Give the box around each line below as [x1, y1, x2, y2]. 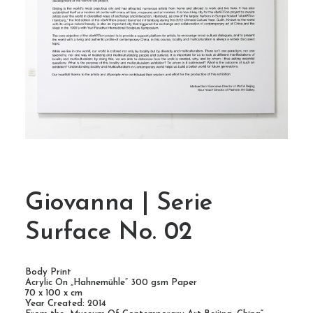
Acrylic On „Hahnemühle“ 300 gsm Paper [25, 278, 197, 287]
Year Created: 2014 [25, 299, 106, 308]
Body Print [25, 268, 71, 277]
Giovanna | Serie [25, 191, 212, 216]
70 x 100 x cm [25, 289, 82, 298]
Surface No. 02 [25, 221, 192, 245]
